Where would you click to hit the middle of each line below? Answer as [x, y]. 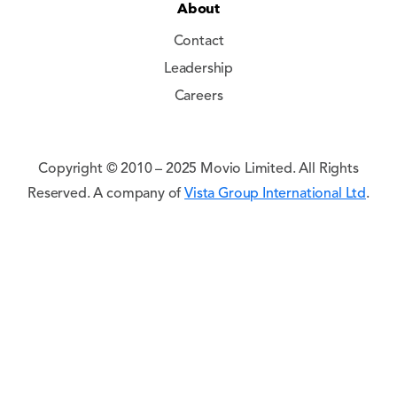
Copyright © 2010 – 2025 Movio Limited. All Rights [198, 169]
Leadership [198, 69]
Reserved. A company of [106, 194]
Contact [198, 42]
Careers [198, 97]
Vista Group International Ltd [276, 194]
